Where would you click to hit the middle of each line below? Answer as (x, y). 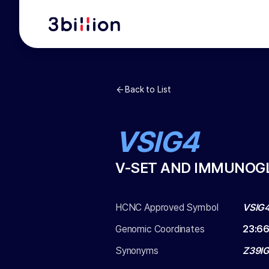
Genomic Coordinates (160, 229)
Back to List (148, 89)
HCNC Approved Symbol (167, 207)
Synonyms (137, 251)
